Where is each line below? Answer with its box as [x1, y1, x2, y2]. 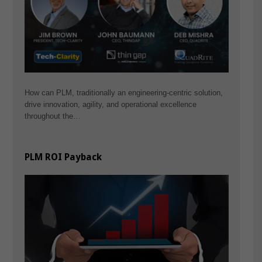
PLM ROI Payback [24, 151, 102, 163]
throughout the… [24, 111, 81, 120]
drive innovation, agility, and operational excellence [24, 99, 196, 109]
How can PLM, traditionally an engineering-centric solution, [24, 88, 223, 97]
